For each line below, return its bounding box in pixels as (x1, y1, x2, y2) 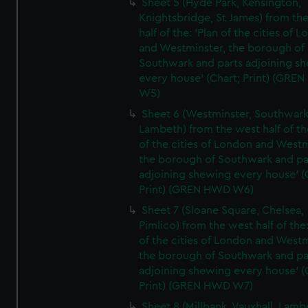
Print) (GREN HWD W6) (139, 184, 254, 195)
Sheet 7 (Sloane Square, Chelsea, (142, 205, 305, 216)
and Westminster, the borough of (139, 43, 305, 54)
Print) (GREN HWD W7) (139, 280, 254, 291)
